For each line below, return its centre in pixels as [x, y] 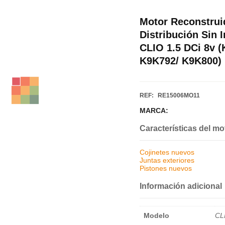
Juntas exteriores [167, 160]
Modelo [156, 216]
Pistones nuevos [165, 168]
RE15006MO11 [179, 96]
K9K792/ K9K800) [180, 61]
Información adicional [181, 186]
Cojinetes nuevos [167, 152]
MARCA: [154, 111]
